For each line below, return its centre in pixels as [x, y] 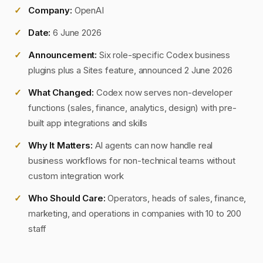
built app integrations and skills [88, 123]
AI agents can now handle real [153, 145]
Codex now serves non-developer [163, 92]
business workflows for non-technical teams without [132, 161]
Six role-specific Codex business [164, 55]
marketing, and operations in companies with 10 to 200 [135, 213]
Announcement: [63, 55]
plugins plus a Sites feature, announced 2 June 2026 [130, 70]
